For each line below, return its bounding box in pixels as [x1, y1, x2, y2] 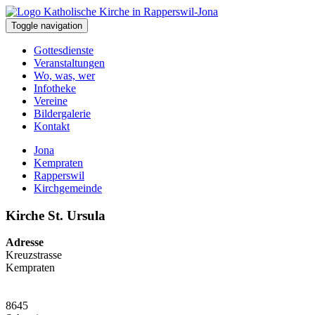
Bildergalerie [34, 108, 91, 120]
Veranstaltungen [34, 57, 105, 69]
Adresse [6, 236, 44, 249]
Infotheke [34, 82, 76, 94]
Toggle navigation [11, 20, 82, 31]
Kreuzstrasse [6, 249, 62, 262]
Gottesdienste [34, 44, 94, 56]
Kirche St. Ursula [6, 207, 105, 223]
